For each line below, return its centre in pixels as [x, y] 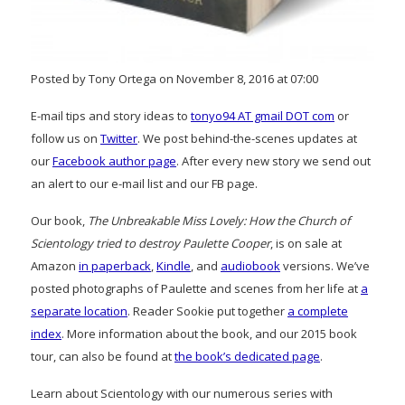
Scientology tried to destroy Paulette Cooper [151, 243]
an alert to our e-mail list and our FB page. [144, 183]
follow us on [66, 138]
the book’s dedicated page [247, 356]
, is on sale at [306, 243]
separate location [79, 311]
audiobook [250, 265]
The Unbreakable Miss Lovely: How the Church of [219, 220]
